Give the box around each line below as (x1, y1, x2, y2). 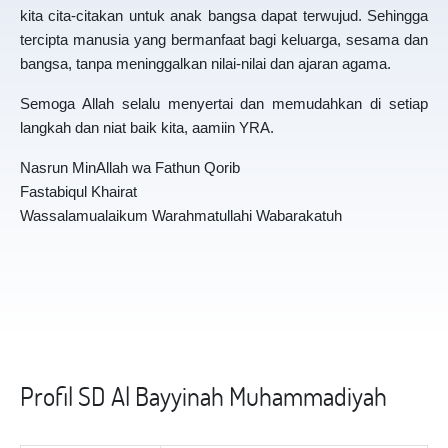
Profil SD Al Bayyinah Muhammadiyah (20, 379, 387, 413)
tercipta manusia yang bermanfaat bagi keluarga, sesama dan (20, 31, 428, 48)
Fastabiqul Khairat (20, 183, 137, 200)
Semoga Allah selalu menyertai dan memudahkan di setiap (20, 95, 428, 112)
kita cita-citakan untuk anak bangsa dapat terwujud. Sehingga (20, 7, 428, 24)
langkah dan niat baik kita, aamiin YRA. (20, 119, 274, 136)
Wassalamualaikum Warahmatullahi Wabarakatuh (20, 207, 342, 224)
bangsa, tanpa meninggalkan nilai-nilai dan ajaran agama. (20, 55, 391, 72)
